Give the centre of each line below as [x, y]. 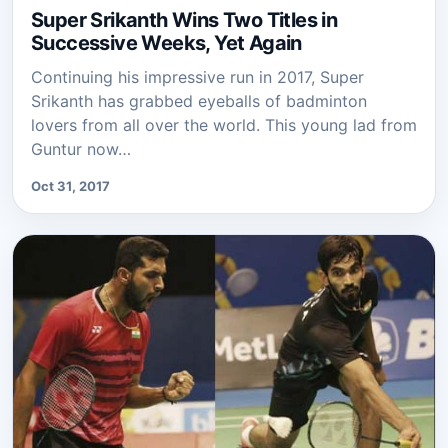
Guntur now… [81, 148]
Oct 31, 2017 [70, 185]
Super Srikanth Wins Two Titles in [184, 19]
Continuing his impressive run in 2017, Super [197, 76]
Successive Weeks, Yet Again [166, 42]
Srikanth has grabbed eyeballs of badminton [199, 100]
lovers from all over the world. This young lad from [224, 124]
